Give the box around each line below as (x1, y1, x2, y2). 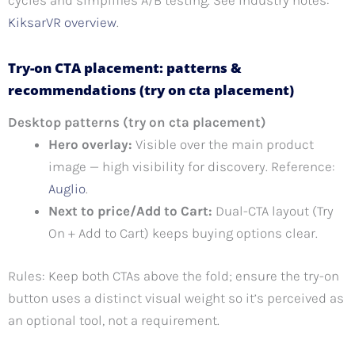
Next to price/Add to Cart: (48, 203, 212, 219)
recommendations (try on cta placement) (8, 81, 294, 100)
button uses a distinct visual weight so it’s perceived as (8, 289, 344, 306)
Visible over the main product (132, 136, 314, 153)
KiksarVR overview (8, 14, 116, 31)
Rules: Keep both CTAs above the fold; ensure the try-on (8, 267, 339, 284)
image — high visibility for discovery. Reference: (48, 158, 335, 175)
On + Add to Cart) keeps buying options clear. (48, 225, 318, 242)
